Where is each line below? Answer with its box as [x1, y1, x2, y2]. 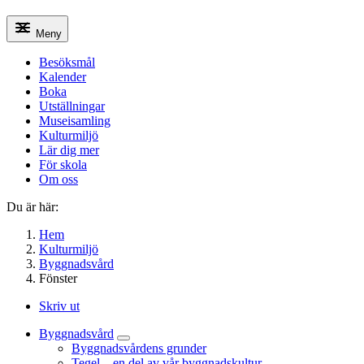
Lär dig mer [39, 143, 99, 157]
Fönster [39, 271, 77, 285]
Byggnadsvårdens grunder [71, 341, 206, 355]
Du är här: [6, 200, 58, 214]
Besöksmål [39, 55, 95, 69]
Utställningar [39, 99, 105, 113]
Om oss [39, 172, 78, 186]
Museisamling [39, 114, 110, 128]
